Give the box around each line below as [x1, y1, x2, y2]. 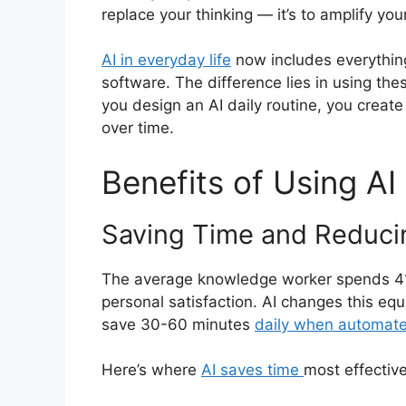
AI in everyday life [101, 51, 231, 70]
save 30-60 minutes [101, 314, 255, 333]
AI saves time [201, 361, 304, 380]
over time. [101, 119, 174, 138]
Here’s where [101, 361, 201, 380]
